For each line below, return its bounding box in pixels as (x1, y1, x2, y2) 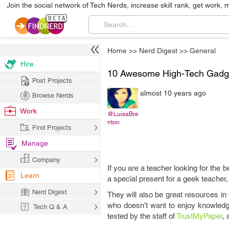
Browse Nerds (32, 91, 74, 99)
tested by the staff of (107, 212, 176, 220)
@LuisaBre (107, 110, 139, 118)
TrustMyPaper (176, 212, 222, 220)
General (190, 47, 216, 55)
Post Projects (32, 77, 72, 84)
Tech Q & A (33, 203, 67, 211)
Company (32, 156, 60, 164)
